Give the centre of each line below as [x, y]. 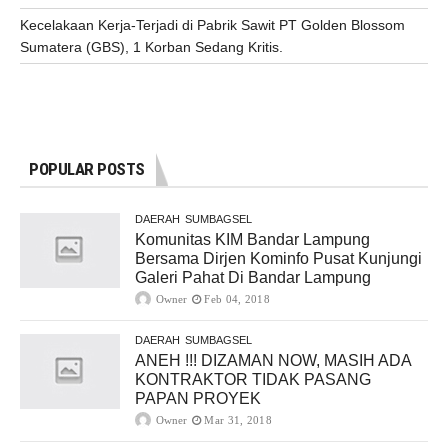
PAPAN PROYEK [198, 399]
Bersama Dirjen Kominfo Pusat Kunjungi [278, 259]
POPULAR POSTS [87, 169]
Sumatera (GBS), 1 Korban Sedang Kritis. [151, 46]
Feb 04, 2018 [237, 299]
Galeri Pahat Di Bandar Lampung [253, 278]
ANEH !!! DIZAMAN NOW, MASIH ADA [273, 361]
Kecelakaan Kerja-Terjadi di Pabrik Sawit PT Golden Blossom [212, 24]
